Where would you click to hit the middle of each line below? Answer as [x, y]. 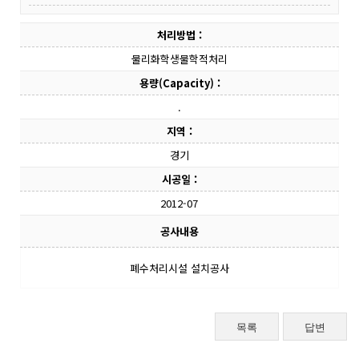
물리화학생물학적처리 [179, 59]
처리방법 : [179, 35]
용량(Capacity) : [179, 83]
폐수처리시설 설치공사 [179, 268]
